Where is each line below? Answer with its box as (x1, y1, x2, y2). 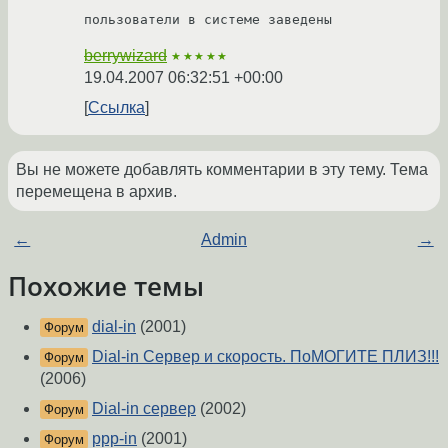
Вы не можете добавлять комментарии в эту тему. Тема (16, 161, 428, 179)
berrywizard (84, 47, 167, 65)
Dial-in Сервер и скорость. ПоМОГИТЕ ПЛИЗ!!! (92, 348, 439, 366)
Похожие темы (8, 269, 204, 304)
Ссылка (88, 99, 145, 117)
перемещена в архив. (16, 183, 177, 201)
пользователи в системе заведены (84, 12, 332, 28)
